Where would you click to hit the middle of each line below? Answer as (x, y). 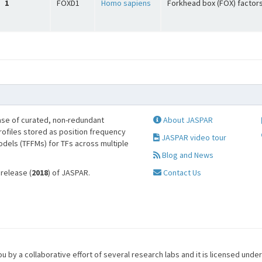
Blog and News (187, 155)
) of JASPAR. (69, 173)
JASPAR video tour (193, 137)
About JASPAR (187, 120)
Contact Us (181, 173)
